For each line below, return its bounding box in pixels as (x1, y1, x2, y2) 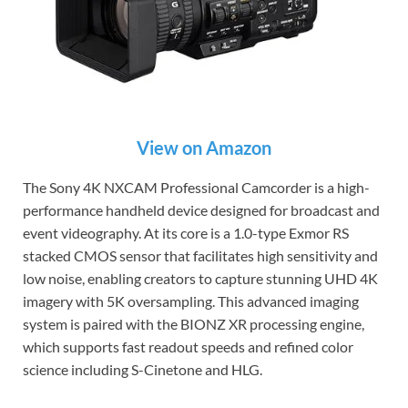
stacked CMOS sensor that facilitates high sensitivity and (23, 246, 378, 264)
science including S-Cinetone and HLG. (23, 360, 262, 378)
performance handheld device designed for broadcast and (23, 200, 380, 219)
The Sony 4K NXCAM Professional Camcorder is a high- (23, 178, 370, 196)
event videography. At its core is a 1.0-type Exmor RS (23, 223, 349, 241)
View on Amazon (137, 136, 271, 158)
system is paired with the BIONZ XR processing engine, (23, 314, 364, 332)
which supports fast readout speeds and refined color (23, 337, 353, 355)
